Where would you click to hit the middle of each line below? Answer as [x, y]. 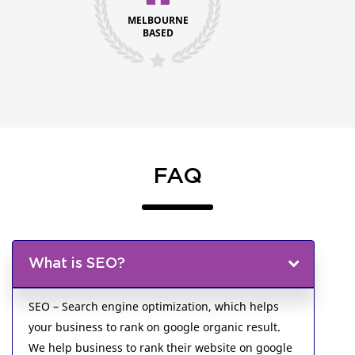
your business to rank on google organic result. [155, 327]
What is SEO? [77, 264]
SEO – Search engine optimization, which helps [154, 306]
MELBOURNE [158, 20]
